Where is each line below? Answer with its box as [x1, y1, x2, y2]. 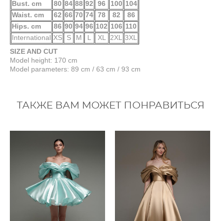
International [12, 34, 51, 42]
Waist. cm [12, 11, 44, 19]
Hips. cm [12, 22, 41, 31]
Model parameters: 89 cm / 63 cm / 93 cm [10, 65, 141, 74]
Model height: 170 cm [10, 56, 77, 65]
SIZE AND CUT [10, 47, 58, 56]
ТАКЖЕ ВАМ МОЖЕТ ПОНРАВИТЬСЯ [16, 101, 205, 111]
